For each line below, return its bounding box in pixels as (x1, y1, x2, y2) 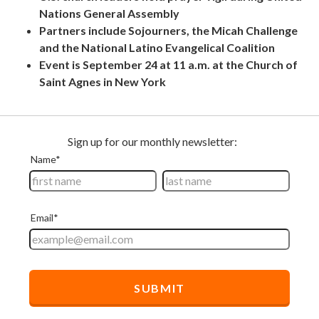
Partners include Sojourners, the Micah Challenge (39, 23, 298, 37)
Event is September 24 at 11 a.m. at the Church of (39, 57, 298, 71)
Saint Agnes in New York (39, 74, 166, 88)
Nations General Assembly (39, 6, 179, 20)
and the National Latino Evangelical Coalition (39, 40, 275, 54)
